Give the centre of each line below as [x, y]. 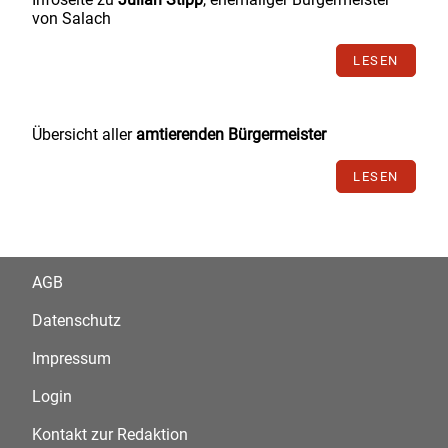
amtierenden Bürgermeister [231, 135]
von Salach [71, 19]
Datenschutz [76, 321]
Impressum [71, 359]
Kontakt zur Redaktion [110, 435]
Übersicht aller [84, 135]
